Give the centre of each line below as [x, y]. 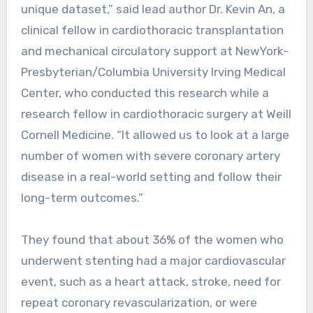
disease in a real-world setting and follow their [151, 176]
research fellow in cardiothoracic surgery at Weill [156, 114]
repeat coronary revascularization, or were [139, 302]
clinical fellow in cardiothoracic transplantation [152, 30]
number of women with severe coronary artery [150, 155]
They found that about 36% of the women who [152, 239]
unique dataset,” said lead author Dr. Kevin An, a [153, 9]
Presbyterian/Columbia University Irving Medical [153, 72]
